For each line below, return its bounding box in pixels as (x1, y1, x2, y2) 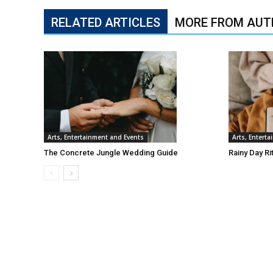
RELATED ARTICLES (51, 15, 160, 30)
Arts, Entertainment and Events (48, 133, 144, 141)
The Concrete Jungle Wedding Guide (44, 148, 178, 157)
